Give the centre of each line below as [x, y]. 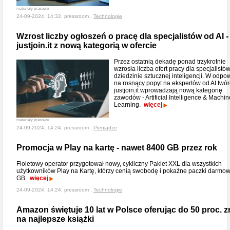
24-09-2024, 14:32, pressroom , [55, 16]
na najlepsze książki [55, 219]
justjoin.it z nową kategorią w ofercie [87, 45]
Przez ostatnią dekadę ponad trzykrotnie [170, 62]
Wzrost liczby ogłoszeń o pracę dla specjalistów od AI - [122, 36]
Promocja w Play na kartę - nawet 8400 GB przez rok [117, 148]
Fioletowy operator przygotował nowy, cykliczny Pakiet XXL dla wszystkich [119, 164]
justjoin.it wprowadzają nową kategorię [168, 90]
